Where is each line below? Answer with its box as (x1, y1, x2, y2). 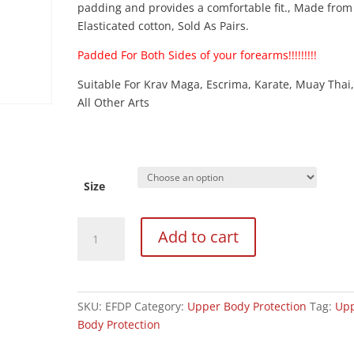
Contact (77, 273, 118, 288)
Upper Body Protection (187, 299, 307, 314)
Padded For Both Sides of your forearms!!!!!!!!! (77, 47, 318, 62)
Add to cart (158, 226, 239, 247)
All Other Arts (77, 95, 150, 110)
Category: (134, 299, 188, 314)
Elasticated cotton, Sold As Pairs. (77, 18, 250, 33)
